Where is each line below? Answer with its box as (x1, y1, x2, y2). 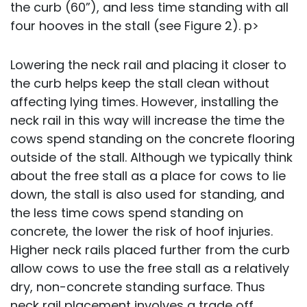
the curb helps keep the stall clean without (10, 75, 269, 92)
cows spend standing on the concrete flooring (10, 130, 295, 147)
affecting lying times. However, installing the (10, 93, 278, 110)
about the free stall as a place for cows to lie (10, 167, 286, 184)
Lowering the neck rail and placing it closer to (10, 56, 286, 73)
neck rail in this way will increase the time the (10, 112, 284, 129)
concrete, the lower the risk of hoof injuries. (10, 223, 273, 240)
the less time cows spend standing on (10, 204, 243, 221)
